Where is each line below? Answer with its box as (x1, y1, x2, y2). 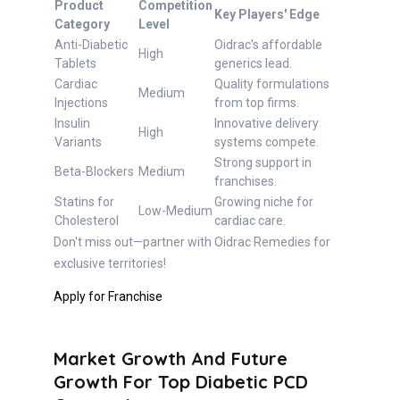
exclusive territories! (54, 256, 166, 271)
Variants (54, 135, 102, 150)
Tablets (54, 56, 96, 71)
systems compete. (214, 135, 319, 150)
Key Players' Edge (214, 7, 320, 22)
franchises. (214, 174, 277, 189)
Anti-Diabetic (54, 37, 128, 53)
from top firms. (214, 96, 299, 111)
